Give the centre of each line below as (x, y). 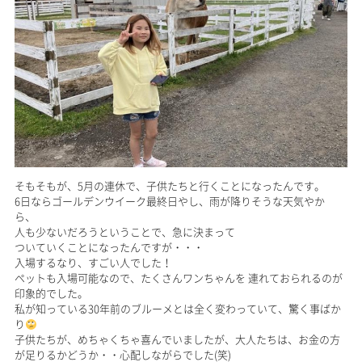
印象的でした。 (51, 293)
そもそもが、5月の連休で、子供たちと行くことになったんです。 (170, 186)
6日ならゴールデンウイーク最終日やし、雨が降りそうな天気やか (169, 201)
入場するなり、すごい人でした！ (93, 263)
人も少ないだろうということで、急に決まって (126, 232)
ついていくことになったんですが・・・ (110, 247)
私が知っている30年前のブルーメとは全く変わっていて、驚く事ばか (177, 309)
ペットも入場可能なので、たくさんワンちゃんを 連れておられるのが (178, 278)
